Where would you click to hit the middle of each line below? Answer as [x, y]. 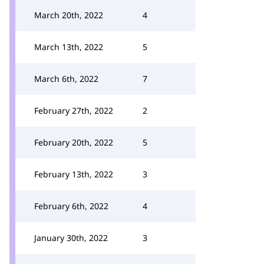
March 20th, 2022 [69, 15]
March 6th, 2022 [66, 79]
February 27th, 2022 [74, 110]
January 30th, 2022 [71, 238]
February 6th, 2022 [71, 206]
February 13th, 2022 [74, 174]
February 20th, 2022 [74, 142]
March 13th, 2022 [69, 47]
